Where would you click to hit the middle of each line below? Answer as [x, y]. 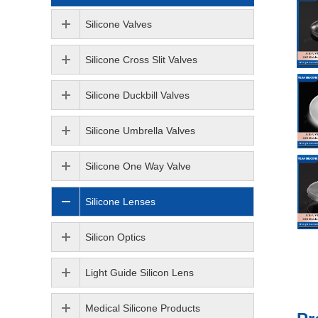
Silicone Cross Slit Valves [141, 60]
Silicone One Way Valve [138, 166]
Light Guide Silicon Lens [139, 273]
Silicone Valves [119, 24]
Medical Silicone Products [143, 308]
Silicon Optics [115, 237]
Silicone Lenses [120, 202]
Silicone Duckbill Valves [137, 95]
